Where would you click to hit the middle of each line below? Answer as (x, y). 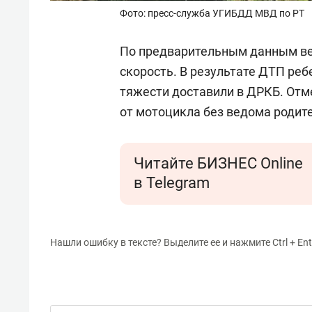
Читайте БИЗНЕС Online (218, 164)
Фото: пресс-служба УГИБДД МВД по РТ (212, 14)
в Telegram (172, 183)
